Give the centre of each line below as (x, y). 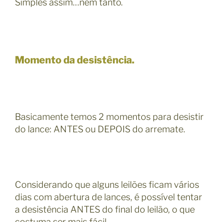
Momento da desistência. (75, 60)
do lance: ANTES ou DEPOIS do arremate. (100, 129)
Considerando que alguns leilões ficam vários (107, 185)
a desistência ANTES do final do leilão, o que (105, 210)
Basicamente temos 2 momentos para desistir (109, 117)
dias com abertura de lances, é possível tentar (109, 197)
